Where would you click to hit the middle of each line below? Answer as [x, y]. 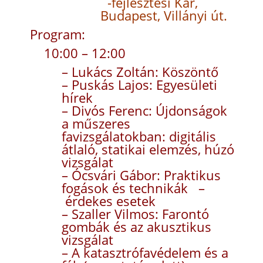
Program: [55, 34]
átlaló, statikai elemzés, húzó [148, 149]
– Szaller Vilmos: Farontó [135, 214]
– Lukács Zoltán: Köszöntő [140, 72]
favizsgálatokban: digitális [139, 136]
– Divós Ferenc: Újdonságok [144, 110]
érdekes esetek [108, 201]
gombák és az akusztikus [136, 227]
